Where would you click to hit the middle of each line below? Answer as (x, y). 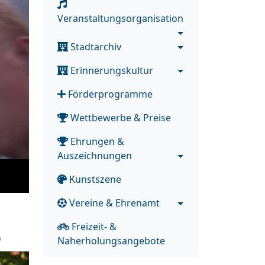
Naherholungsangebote (111, 240)
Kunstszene (94, 179)
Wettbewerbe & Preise (119, 117)
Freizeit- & (93, 226)
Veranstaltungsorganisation (120, 18)
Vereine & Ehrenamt (113, 203)
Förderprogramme (109, 94)
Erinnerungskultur (111, 70)
